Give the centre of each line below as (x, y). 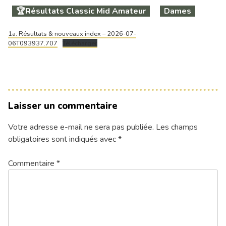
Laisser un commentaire (63, 106)
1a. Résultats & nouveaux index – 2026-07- (72, 34)
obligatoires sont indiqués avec (63, 139)
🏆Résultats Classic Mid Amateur (81, 11)
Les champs (177, 127)
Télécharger (80, 43)
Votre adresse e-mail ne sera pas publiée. (81, 127)
